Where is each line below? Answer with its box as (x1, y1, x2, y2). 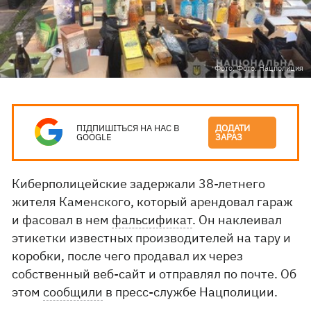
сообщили (43, 284, 103, 300)
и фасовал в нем (12, 212, 112, 228)
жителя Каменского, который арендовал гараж (12, 194, 294, 210)
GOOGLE (76, 131, 112, 143)
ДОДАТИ (215, 122, 251, 134)
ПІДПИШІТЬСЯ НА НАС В (76, 122, 180, 134)
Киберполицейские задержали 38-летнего (12, 176, 266, 192)
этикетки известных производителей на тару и (12, 230, 292, 246)
